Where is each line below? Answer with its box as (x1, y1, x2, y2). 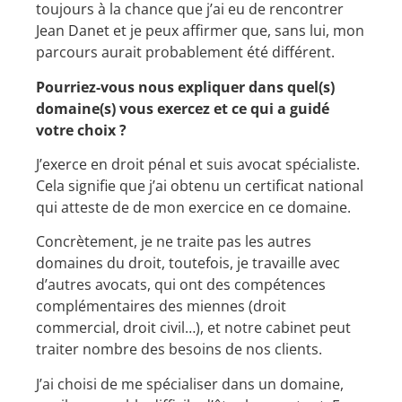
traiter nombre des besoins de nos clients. (36, 339, 322, 360)
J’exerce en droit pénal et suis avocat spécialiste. (36, 154, 360, 175)
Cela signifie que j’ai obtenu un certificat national (36, 176, 363, 197)
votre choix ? (36, 119, 127, 140)
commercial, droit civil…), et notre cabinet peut (36, 318, 351, 338)
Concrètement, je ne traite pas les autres (36, 232, 311, 252)
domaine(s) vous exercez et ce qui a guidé (36, 98, 329, 118)
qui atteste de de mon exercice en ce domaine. (36, 197, 354, 218)
